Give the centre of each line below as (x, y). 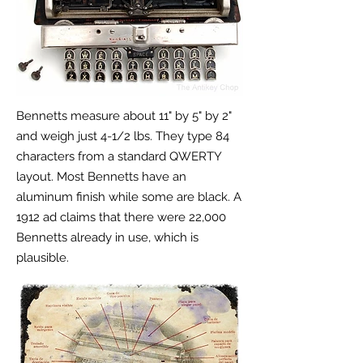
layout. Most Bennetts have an (101, 177)
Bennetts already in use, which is (107, 237)
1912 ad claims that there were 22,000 (121, 217)
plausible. (43, 258)
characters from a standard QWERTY (119, 156)
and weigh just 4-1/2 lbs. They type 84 (123, 136)
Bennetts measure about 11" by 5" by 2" (124, 116)
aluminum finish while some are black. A (129, 197)
